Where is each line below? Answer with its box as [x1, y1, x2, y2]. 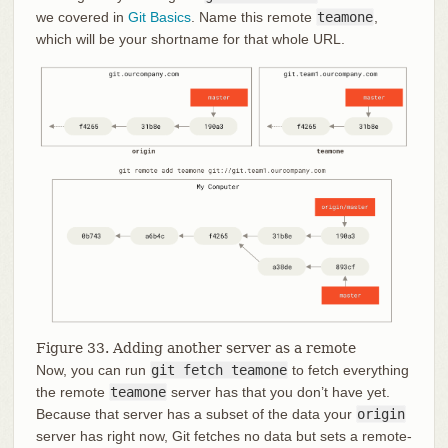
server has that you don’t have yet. [166, 384, 390, 401]
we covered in [35, 9, 128, 26]
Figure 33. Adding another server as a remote [35, 340, 356, 357]
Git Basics [127, 9, 191, 26]
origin [356, 406, 405, 423]
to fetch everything [287, 362, 409, 379]
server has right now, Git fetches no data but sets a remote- [35, 428, 412, 445]
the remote [35, 384, 109, 401]
